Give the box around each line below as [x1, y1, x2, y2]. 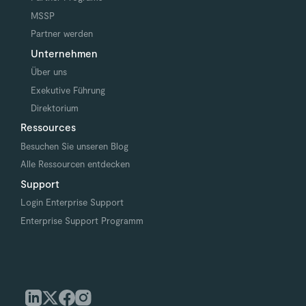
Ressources [20, 121, 76, 134]
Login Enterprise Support [20, 197, 124, 208]
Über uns [30, 66, 67, 78]
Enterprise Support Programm [20, 214, 143, 226]
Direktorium [30, 102, 79, 113]
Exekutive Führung [30, 84, 105, 96]
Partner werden [30, 28, 93, 40]
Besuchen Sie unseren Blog [20, 140, 128, 152]
